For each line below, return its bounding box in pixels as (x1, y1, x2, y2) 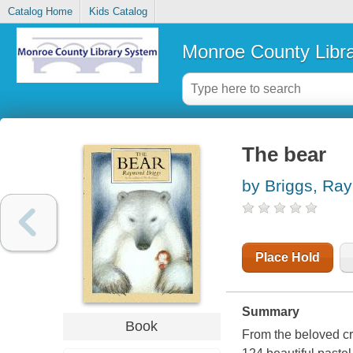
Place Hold (255, 251, 320, 265)
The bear (241, 143, 326, 166)
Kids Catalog (88, 6, 147, 18)
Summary (241, 305, 299, 319)
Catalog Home (7, 6, 72, 18)
